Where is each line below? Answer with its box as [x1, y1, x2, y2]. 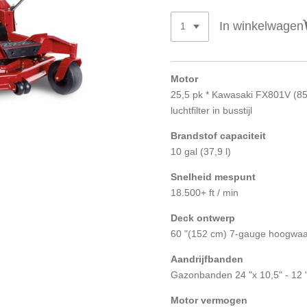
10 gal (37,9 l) [171, 145, 231, 157]
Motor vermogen [171, 294, 247, 306]
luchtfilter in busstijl [171, 104, 252, 116]
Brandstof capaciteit [171, 130, 266, 141]
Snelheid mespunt [171, 171, 256, 182]
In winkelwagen [219, 19, 304, 34]
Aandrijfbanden [171, 253, 243, 265]
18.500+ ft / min [171, 186, 238, 198]
